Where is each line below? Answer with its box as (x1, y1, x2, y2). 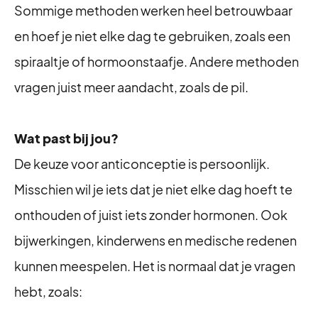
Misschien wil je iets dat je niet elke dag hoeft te (14, 181, 292, 197)
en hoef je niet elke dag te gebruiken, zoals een (14, 28, 290, 44)
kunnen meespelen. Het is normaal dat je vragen (14, 258, 295, 274)
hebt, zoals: (14, 283, 82, 300)
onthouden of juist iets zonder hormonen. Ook (14, 207, 287, 223)
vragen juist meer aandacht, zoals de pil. (14, 79, 248, 95)
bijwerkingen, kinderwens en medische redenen (14, 232, 297, 248)
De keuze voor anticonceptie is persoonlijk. (14, 155, 270, 172)
